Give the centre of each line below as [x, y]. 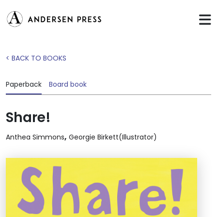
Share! [28, 118]
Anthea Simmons [35, 137]
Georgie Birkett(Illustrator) [113, 137]
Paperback [24, 85]
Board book [68, 85]
